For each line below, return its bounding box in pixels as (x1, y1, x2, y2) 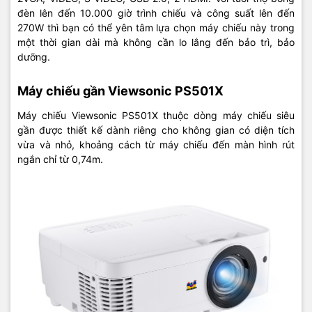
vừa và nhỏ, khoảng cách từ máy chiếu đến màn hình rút (17, 138, 295, 150)
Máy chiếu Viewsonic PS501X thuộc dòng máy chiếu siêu (17, 109, 295, 121)
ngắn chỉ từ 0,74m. (17, 153, 103, 165)
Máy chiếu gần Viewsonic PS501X (17, 83, 224, 98)
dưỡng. (17, 50, 50, 63)
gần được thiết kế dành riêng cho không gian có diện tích (17, 123, 295, 136)
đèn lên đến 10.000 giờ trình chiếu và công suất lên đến (17, 6, 295, 19)
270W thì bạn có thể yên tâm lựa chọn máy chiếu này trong (17, 21, 295, 33)
